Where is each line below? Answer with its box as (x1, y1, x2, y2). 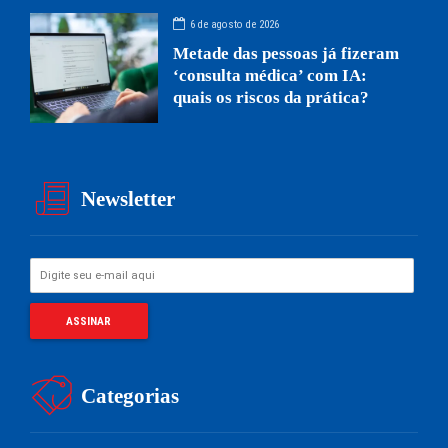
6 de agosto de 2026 (190, 17, 280, 31)
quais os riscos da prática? (173, 88, 370, 108)
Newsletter (81, 186, 176, 211)
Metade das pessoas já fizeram (173, 44, 400, 64)
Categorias (81, 383, 180, 408)
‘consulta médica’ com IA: (173, 66, 368, 86)
